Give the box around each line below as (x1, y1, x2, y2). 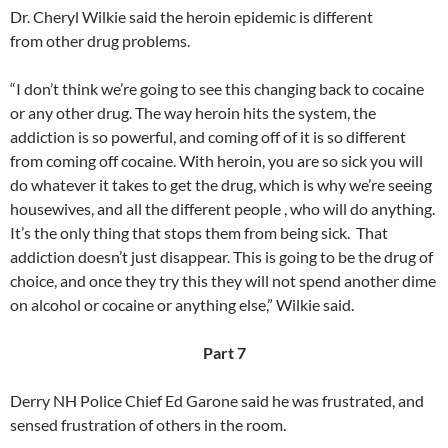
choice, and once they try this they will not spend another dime (10, 271, 436, 291)
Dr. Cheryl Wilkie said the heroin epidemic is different (10, 7, 373, 27)
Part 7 (202, 343, 246, 363)
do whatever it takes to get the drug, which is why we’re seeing (10, 175, 432, 195)
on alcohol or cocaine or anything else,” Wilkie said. (10, 295, 354, 315)
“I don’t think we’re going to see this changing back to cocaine (10, 79, 424, 99)
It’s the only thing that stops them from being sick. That (10, 223, 388, 243)
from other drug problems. (10, 31, 190, 51)
